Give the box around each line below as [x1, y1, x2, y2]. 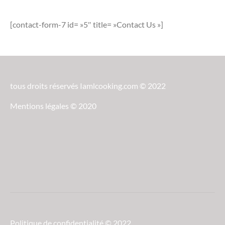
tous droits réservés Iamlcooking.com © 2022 [10, 81, 166, 90]
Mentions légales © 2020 [10, 101, 96, 110]
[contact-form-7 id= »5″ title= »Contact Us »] [10, 20, 163, 29]
